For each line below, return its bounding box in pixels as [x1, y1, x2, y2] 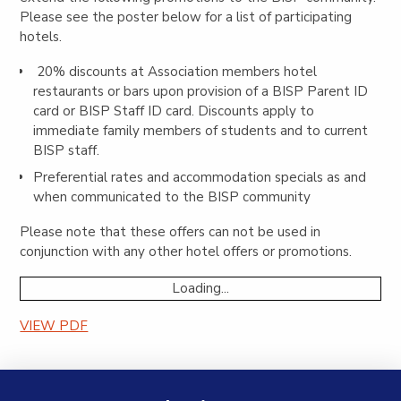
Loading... [172, 279, 229, 298]
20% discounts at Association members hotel [32, 62, 317, 81]
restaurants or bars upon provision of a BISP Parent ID [32, 81, 368, 100]
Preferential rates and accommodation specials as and [32, 168, 366, 187]
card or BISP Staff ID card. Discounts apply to [32, 101, 314, 120]
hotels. [20, 27, 63, 46]
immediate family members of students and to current [32, 121, 368, 140]
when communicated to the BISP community [32, 188, 311, 207]
